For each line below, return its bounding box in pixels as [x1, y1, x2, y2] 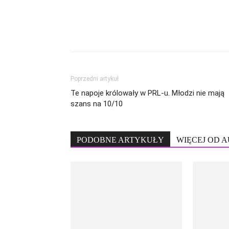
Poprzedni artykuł [71, 75, 119, 82]
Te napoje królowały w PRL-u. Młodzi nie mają [71, 88, 224, 98]
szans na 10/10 [71, 99, 123, 108]
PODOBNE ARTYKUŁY [77, 135, 164, 144]
